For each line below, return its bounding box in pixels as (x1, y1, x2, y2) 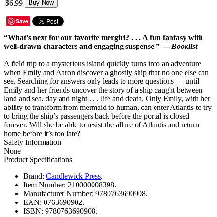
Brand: (23, 171, 44, 180)
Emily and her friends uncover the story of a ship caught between (4, 85, 202, 94)
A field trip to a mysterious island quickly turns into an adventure (4, 59, 201, 68)
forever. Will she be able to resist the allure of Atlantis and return (4, 120, 199, 129)
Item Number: (23, 180, 66, 189)
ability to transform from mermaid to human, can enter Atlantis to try (4, 103, 212, 111)
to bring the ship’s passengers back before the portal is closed (4, 111, 189, 120)
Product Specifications (4, 155, 72, 164)
